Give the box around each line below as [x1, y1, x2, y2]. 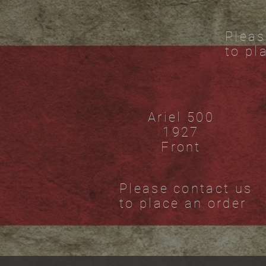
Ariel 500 [148, 110, 214, 125]
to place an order [119, 196, 247, 211]
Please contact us [119, 181, 253, 196]
